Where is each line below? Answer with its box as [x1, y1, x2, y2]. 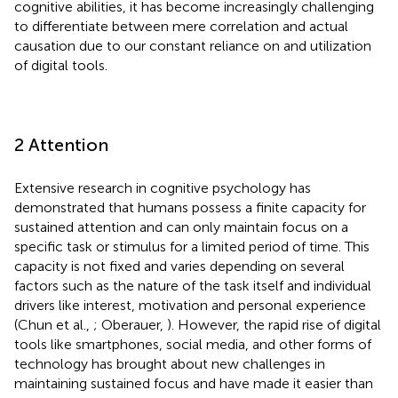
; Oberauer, [93, 315, 167, 333]
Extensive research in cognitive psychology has [14, 179, 311, 196]
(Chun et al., [14, 315, 93, 333]
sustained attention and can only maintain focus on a [14, 218, 348, 235]
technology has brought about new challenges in [14, 354, 325, 372]
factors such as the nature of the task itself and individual [14, 276, 371, 294]
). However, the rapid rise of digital [167, 315, 381, 333]
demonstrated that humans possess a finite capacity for [14, 198, 366, 216]
